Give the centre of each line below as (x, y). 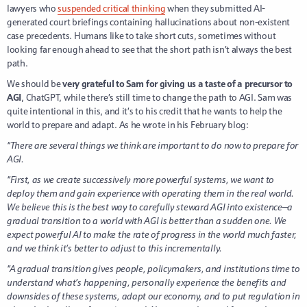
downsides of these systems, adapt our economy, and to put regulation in (153, 296)
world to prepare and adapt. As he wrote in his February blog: (128, 124)
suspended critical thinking (112, 8)
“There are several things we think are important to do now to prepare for (153, 145)
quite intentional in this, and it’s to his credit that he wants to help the (145, 111)
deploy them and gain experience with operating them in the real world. (151, 193)
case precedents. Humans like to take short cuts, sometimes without (142, 35)
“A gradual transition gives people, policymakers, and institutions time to (153, 268)
